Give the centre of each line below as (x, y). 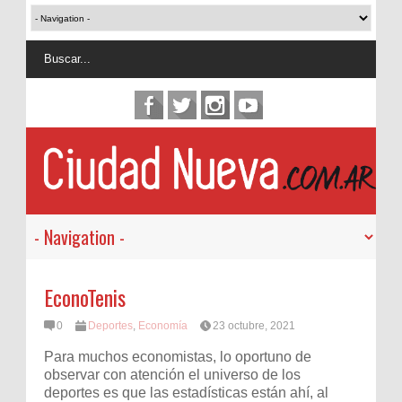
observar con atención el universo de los (172, 374)
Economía (163, 326)
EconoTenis (85, 297)
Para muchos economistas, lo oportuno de (178, 356)
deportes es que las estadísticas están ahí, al (186, 392)
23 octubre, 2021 (254, 326)
